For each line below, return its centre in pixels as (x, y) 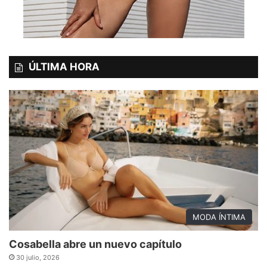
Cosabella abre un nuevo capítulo (95, 244)
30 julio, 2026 (38, 257)
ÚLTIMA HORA (64, 66)
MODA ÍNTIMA (219, 217)
